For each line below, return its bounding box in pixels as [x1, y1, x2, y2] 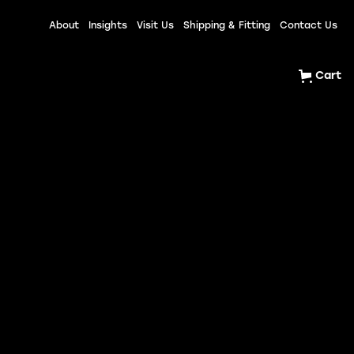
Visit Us [137, 21, 174, 31]
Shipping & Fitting [183, 21, 270, 31]
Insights [88, 21, 127, 31]
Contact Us [280, 21, 337, 31]
